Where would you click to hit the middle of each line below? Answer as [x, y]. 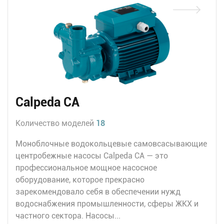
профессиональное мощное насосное [86, 167]
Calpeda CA [47, 102]
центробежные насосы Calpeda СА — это [92, 155]
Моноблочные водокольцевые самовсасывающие [111, 143]
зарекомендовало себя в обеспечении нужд [98, 191]
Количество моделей [56, 123]
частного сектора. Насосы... [68, 215]
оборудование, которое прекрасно [80, 179]
